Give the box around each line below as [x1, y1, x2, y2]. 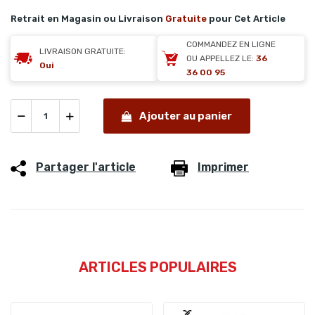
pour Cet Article [207, 13, 285, 24]
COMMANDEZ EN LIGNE [186, 39, 276, 50]
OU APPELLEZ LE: [186, 53, 256, 64]
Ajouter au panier [139, 109, 232, 122]
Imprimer [198, 160, 249, 174]
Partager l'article [36, 160, 136, 174]
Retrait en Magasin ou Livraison [11, 13, 165, 24]
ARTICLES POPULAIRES [78, 259, 237, 276]
